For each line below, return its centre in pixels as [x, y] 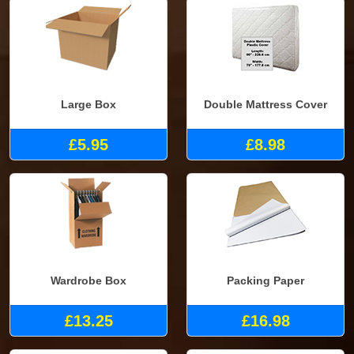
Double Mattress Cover [265, 105]
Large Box [88, 105]
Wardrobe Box [88, 281]
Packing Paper [265, 281]
